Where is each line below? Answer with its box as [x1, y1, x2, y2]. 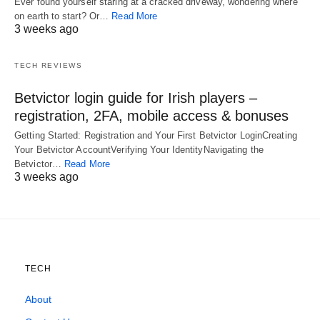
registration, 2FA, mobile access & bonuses [14, 107, 289, 124]
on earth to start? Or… [14, 10, 112, 21]
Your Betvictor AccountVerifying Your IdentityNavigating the [14, 144, 264, 155]
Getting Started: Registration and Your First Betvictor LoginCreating [14, 129, 297, 141]
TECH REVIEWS [14, 61, 82, 69]
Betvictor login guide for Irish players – [14, 89, 257, 106]
